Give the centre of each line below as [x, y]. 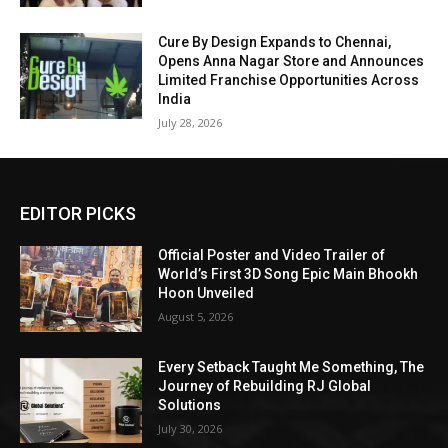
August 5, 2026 [196, 316]
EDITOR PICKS [78, 213]
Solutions [190, 404]
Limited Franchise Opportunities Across [289, 79]
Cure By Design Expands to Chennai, [275, 41]
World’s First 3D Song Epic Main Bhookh [288, 273]
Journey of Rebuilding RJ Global [265, 385]
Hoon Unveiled [206, 292]
